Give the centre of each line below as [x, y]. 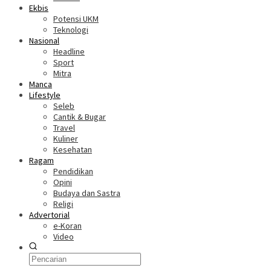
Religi [63, 204]
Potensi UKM [76, 19]
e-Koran [67, 226]
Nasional [44, 41]
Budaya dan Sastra [87, 193]
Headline [69, 51]
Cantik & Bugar [80, 117]
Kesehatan [73, 149]
